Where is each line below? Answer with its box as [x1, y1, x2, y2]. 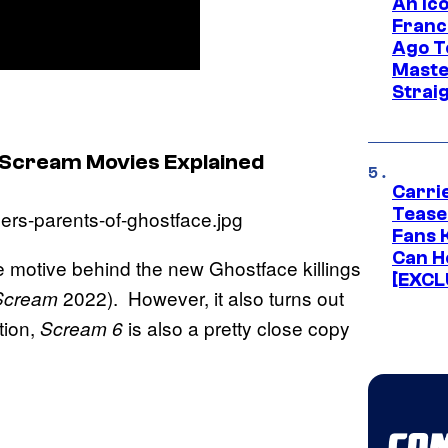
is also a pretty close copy [128, 314, 350, 342]
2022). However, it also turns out [58, 284, 344, 312]
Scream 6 [40, 315, 128, 342]
